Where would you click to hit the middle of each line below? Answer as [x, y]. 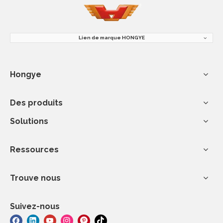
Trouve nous [35, 178]
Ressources [34, 149]
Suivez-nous [35, 206]
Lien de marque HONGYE [111, 37]
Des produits [36, 103]
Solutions [29, 121]
